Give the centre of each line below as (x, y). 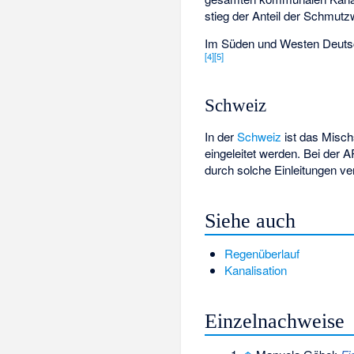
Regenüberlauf (262, 254)
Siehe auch (250, 220)
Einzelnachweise (275, 322)
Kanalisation (255, 270)
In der (221, 136)
